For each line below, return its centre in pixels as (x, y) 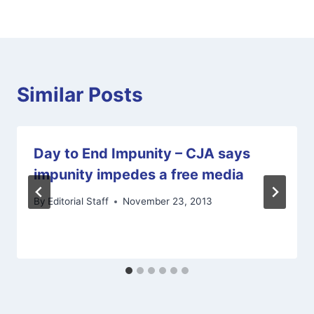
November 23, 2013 (168, 202)
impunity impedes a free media (139, 174)
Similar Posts (80, 94)
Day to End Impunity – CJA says (142, 153)
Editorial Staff (78, 202)
